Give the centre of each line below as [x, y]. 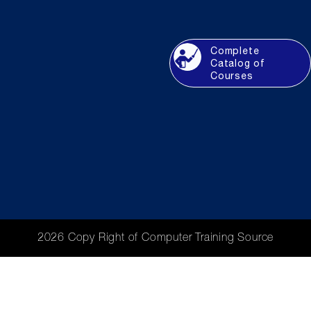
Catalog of [238, 63]
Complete [235, 51]
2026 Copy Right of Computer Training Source [155, 238]
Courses [232, 76]
